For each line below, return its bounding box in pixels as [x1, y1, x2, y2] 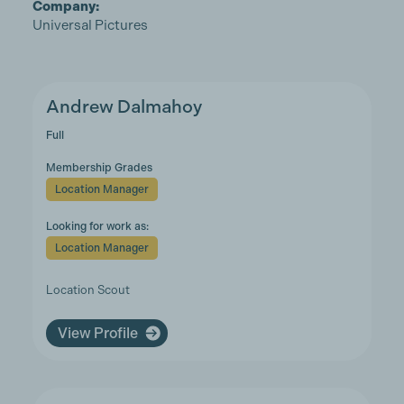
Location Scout [45, 283, 130, 297]
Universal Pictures [32, 17, 148, 33]
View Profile [57, 324, 138, 342]
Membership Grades [45, 161, 152, 174]
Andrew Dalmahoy [45, 96, 202, 117]
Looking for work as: [45, 220, 149, 233]
